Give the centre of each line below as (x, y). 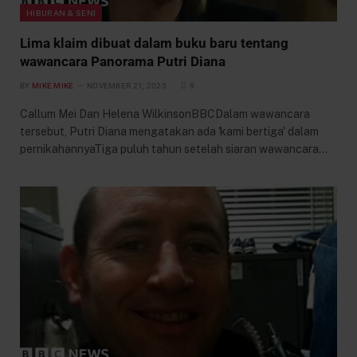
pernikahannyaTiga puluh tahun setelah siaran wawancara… (174, 149)
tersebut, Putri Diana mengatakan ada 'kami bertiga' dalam (169, 131)
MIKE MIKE (53, 85)
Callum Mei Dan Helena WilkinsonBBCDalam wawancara (165, 114)
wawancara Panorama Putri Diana (123, 61)
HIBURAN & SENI (61, 12)
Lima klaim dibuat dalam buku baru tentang (154, 43)
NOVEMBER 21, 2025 (127, 85)
